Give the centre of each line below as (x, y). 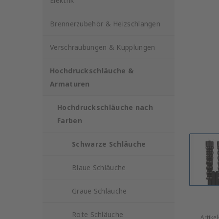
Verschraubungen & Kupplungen (103, 47)
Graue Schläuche (99, 191)
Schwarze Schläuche (109, 144)
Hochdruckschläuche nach (105, 107)
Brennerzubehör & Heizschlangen (105, 24)
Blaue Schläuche (99, 167)
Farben (70, 120)
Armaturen (70, 84)
